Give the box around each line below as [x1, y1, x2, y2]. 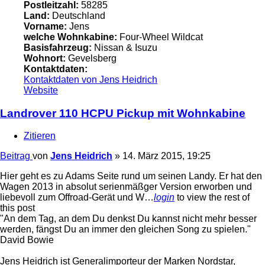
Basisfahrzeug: [24, 43, 92, 53]
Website [24, 85, 58, 96]
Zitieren [24, 131, 56, 141]
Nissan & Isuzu [92, 43, 157, 53]
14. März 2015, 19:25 [122, 151, 211, 161]
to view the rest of [174, 192, 250, 203]
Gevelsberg [66, 53, 117, 64]
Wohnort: [24, 53, 66, 64]
